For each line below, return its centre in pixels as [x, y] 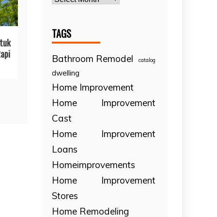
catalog [147, 60]
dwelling [66, 73]
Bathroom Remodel [93, 58]
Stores [65, 195]
